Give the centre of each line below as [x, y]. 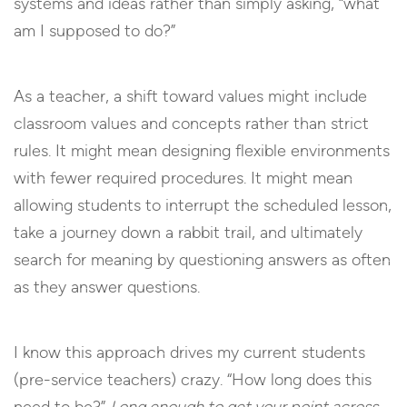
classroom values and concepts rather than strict [191, 123]
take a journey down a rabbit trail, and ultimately [188, 232]
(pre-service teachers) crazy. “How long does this [193, 379]
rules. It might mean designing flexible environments [202, 150]
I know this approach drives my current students [189, 352]
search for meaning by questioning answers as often [202, 259]
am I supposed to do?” [94, 30]
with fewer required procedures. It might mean [183, 178]
